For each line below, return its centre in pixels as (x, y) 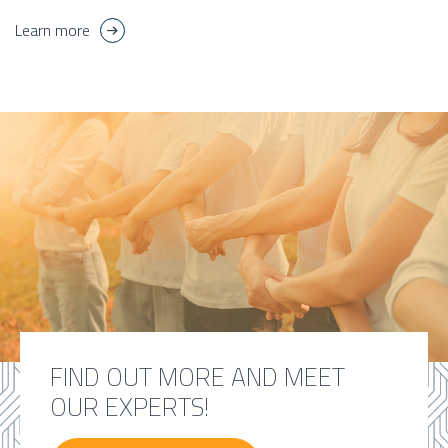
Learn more (52, 30)
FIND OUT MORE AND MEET (197, 377)
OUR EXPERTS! (129, 407)
